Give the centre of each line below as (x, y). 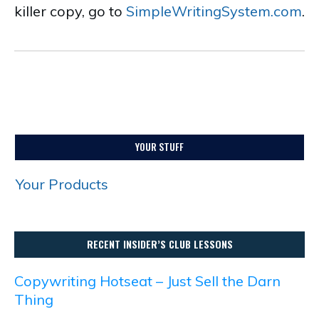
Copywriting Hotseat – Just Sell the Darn (147, 281)
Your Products (62, 184)
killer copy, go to (70, 11)
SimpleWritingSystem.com (214, 11)
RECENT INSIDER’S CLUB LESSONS (159, 244)
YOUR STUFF (159, 146)
